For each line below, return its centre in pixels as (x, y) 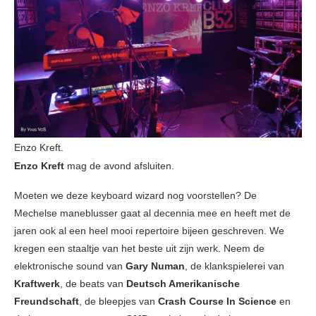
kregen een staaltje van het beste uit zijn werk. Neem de (139, 249)
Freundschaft (47, 302)
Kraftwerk (37, 284)
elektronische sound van (70, 266)
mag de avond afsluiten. (119, 166)
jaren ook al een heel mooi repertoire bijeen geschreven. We (149, 231)
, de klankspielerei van (235, 266)
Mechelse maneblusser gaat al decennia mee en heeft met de (152, 213)
